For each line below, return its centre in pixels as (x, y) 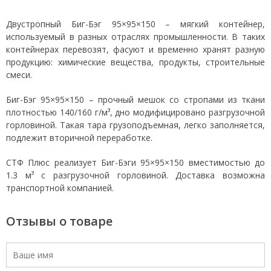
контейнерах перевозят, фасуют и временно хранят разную (135, 50)
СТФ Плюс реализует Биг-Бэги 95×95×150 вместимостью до (135, 163)
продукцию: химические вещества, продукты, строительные (135, 62)
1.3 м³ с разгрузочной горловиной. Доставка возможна (135, 175)
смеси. (19, 75)
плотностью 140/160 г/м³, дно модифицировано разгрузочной (135, 113)
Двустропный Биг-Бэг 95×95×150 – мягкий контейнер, (135, 24)
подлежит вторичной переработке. (79, 138)
